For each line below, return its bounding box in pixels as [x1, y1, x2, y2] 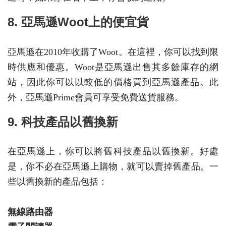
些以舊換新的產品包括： [8, 177, 107, 187]
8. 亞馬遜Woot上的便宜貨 [8, 15, 149, 29]
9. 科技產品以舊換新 [8, 115, 118, 129]
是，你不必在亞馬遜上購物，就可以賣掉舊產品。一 [8, 161, 218, 172]
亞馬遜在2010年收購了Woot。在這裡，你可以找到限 [8, 46, 218, 57]
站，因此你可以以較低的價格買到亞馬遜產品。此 [8, 77, 218, 87]
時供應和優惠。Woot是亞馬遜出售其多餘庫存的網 [8, 62, 218, 72]
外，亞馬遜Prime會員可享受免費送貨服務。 [8, 92, 184, 102]
